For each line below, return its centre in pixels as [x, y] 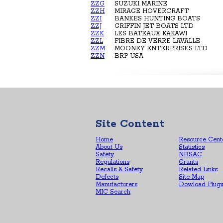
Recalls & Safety [119, 169]
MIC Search [113, 192]
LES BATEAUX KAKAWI [151, 33]
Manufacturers [116, 184]
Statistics [192, 147]
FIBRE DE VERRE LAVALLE [157, 41]
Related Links [198, 169]
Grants [188, 162]
